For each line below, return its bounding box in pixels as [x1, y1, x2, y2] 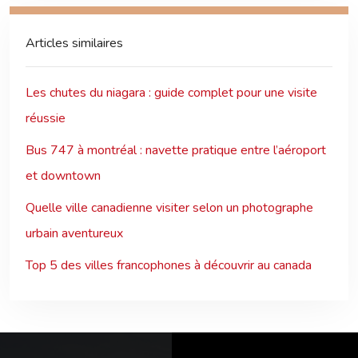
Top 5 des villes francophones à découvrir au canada [26, 256, 312, 274]
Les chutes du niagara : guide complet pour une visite [26, 83, 317, 101]
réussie [26, 109, 66, 127]
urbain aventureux [26, 224, 123, 242]
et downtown [26, 166, 101, 185]
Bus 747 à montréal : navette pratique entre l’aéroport [26, 141, 326, 159]
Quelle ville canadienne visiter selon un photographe [26, 198, 313, 217]
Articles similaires [26, 34, 123, 52]
